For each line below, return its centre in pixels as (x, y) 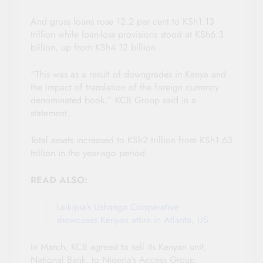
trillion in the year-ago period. (89, 153)
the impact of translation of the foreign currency (125, 87)
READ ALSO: (59, 180)
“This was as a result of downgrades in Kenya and (128, 75)
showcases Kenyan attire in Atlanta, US (132, 220)
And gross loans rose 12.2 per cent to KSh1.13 (122, 22)
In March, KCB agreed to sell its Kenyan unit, (119, 247)
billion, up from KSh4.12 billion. (95, 48)
